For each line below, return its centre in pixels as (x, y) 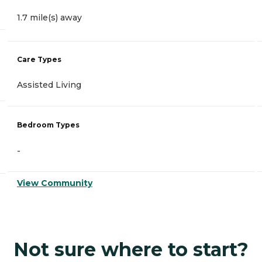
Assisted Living (49, 85)
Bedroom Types (48, 125)
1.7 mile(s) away (49, 17)
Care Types (39, 60)
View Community (55, 183)
